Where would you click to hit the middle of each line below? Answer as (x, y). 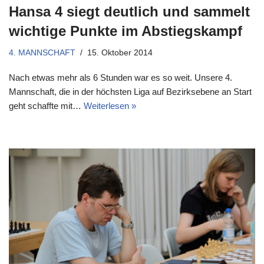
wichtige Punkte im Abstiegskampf (126, 31)
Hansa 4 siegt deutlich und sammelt (129, 12)
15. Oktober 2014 (120, 53)
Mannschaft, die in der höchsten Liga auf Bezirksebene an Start (130, 92)
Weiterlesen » (110, 106)
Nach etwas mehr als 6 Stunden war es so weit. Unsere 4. (121, 78)
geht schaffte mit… (46, 106)
